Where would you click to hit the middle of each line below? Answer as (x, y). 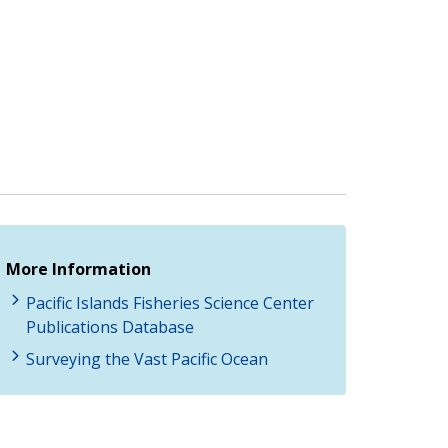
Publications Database (110, 326)
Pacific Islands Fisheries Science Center (170, 302)
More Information (78, 268)
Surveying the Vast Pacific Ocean (147, 358)
